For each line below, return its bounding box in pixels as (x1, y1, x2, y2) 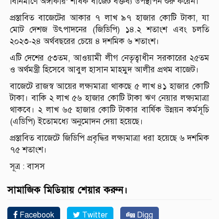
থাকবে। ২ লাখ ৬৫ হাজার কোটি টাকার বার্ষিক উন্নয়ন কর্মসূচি (10, 105, 209, 115)
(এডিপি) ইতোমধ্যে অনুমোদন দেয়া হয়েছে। (10, 116, 143, 127)
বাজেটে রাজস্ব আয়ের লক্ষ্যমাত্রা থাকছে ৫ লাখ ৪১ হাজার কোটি (10, 81, 209, 92)
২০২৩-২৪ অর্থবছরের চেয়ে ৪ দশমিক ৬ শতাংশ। (10, 36, 159, 47)
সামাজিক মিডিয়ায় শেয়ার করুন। (7, 184, 128, 197)
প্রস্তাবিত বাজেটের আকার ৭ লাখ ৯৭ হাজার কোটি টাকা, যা (10, 13, 209, 23)
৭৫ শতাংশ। (10, 145, 47, 155)
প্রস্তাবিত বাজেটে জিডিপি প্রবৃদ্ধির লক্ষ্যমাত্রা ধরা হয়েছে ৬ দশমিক (10, 133, 209, 144)
